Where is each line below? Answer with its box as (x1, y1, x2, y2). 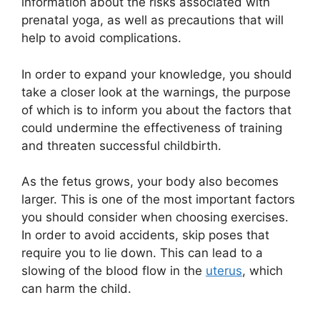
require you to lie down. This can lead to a (21, 246, 263, 261)
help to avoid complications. (21, 31, 181, 46)
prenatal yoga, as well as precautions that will (21, 13, 284, 28)
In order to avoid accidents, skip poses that (21, 228, 269, 243)
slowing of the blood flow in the (21, 264, 206, 279)
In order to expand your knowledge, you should (21, 66, 292, 81)
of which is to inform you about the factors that (21, 102, 291, 117)
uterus (206, 264, 242, 279)
